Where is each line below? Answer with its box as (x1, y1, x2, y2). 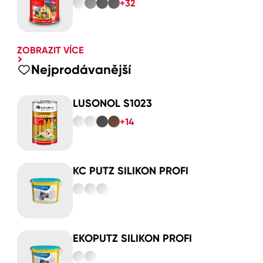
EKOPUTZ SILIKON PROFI (73, 231, 192, 245)
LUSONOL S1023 (73, 96, 152, 110)
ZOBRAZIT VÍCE (17, 44, 83, 56)
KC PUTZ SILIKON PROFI (73, 164, 188, 177)
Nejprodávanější (31, 61, 131, 77)
